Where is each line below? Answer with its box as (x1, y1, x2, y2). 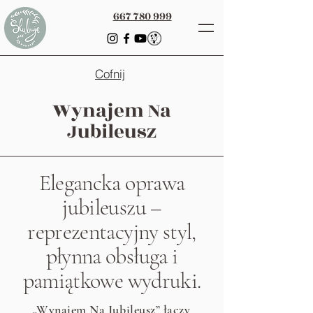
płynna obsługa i (45, 242, 178, 270)
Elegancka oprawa (38, 169, 185, 196)
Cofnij (95, 66, 125, 81)
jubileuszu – (62, 194, 161, 221)
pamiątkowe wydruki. (22, 267, 201, 294)
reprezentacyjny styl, (27, 218, 196, 245)
